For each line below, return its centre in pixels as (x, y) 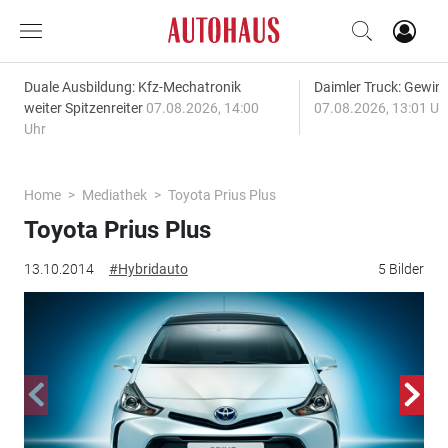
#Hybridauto (148, 269)
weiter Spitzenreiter (84, 108)
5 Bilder (401, 269)
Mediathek (114, 195)
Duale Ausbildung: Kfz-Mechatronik (132, 87)
